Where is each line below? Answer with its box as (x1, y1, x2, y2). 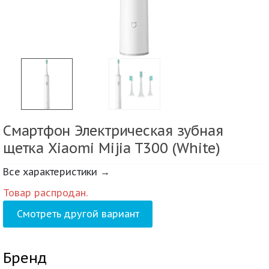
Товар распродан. (3, 187, 88, 199)
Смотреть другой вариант (16, 208, 139, 220)
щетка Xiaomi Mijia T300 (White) (3, 139, 220, 157)
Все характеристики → (3, 166, 110, 178)
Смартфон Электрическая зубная (3, 121, 223, 139)
